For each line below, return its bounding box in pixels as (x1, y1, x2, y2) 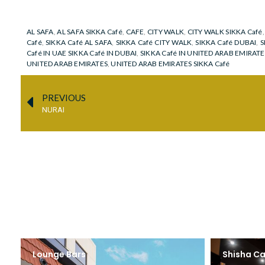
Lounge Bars (33, 248, 86, 261)
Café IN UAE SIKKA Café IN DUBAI (27, 49, 137, 58)
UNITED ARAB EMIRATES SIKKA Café (111, 59, 230, 69)
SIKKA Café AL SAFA (46, 38, 112, 47)
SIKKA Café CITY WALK (115, 38, 192, 47)
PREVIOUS (42, 92, 86, 104)
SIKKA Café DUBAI (195, 38, 257, 47)
